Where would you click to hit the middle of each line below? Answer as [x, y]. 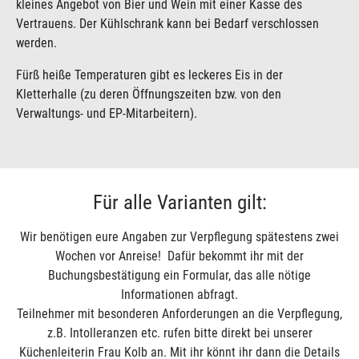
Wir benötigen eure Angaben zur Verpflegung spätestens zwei [179, 236]
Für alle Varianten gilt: [179, 202]
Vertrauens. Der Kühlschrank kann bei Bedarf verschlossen [167, 23]
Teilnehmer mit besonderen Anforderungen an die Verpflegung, [179, 313]
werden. [36, 42]
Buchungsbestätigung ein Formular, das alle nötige [179, 275]
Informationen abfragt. [179, 294]
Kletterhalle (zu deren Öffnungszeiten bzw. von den [149, 94]
